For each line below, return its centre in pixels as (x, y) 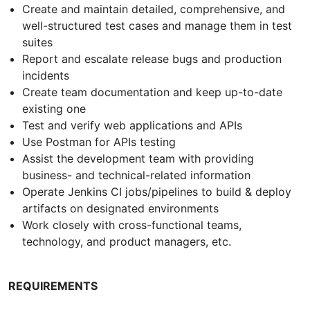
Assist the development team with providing (138, 158)
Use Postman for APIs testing (99, 142)
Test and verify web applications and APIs (132, 125)
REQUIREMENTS (53, 285)
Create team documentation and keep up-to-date (152, 92)
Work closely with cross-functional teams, (132, 225)
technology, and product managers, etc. (127, 241)
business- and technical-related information (136, 175)
